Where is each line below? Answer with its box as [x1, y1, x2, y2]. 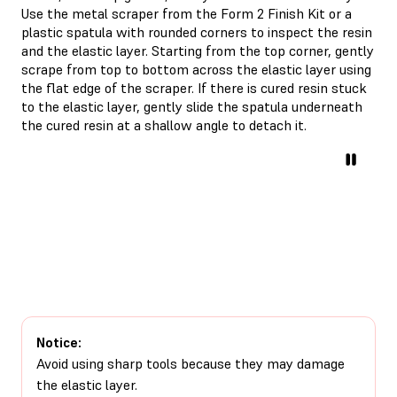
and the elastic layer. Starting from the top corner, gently [21, 41, 374, 59]
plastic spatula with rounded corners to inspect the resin [21, 22, 372, 41]
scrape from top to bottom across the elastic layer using [21, 59, 371, 78]
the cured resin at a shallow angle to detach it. [21, 115, 307, 134]
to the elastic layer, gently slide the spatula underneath [21, 97, 362, 115]
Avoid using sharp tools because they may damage [36, 354, 345, 372]
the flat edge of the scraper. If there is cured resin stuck [21, 78, 367, 97]
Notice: [36, 332, 82, 351]
